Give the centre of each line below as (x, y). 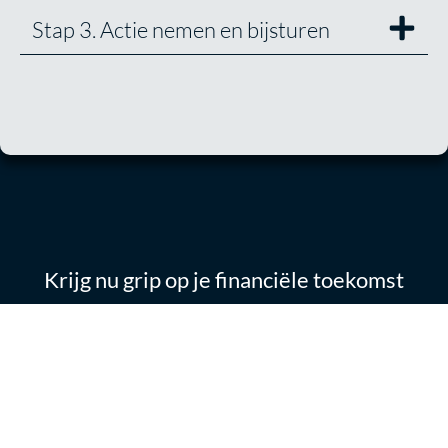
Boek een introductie (216, 331)
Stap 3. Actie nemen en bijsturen (181, 30)
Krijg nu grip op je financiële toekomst (224, 280)
